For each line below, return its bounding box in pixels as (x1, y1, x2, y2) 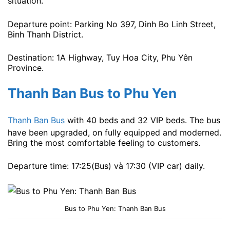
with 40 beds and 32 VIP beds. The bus (65, 114, 220, 125)
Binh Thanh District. (8, 29, 83, 40)
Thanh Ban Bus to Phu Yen (8, 85, 177, 101)
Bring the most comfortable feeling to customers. (8, 137, 200, 148)
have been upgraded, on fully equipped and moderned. (8, 127, 221, 138)
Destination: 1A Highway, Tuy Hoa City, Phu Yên (8, 52, 193, 63)
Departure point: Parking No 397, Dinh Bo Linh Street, (8, 18, 216, 29)
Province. (8, 63, 44, 73)
